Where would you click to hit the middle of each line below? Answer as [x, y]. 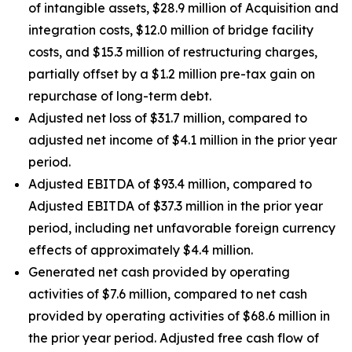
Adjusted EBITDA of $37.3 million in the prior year [176, 206]
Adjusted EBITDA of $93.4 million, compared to [170, 184]
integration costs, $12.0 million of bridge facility [171, 30]
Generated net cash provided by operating [159, 272]
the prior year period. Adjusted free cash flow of [174, 338]
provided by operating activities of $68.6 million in [179, 316]
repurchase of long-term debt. [120, 96]
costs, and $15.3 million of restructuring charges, [173, 52]
